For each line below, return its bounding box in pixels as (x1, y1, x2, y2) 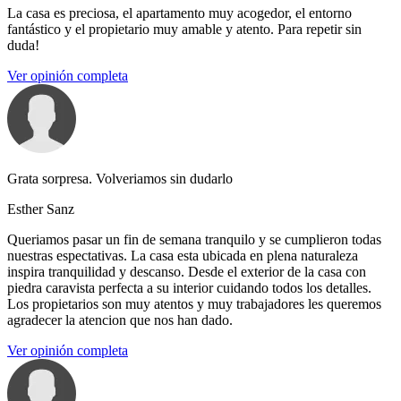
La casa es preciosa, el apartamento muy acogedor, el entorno (7, 5, 352, 21)
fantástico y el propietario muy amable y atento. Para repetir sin (7, 21, 362, 38)
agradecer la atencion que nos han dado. (7, 312, 233, 328)
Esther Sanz (7, 201, 74, 218)
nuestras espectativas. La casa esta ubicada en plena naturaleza (7, 248, 358, 264)
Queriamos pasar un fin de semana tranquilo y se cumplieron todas (7, 232, 381, 248)
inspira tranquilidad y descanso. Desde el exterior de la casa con (7, 264, 366, 280)
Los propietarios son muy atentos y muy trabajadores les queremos (7, 296, 381, 312)
